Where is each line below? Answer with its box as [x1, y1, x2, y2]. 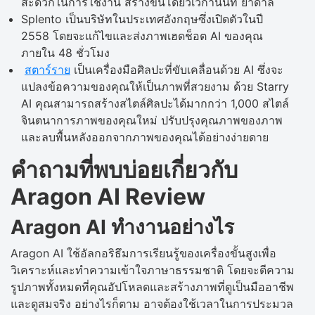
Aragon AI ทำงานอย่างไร [11, 214, 234, 239]
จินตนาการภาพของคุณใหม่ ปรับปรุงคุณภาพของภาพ [21, 112, 283, 127]
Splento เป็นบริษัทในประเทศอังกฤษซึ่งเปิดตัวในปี [21, 11, 263, 26]
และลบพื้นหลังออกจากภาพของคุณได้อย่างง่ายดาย [21, 129, 269, 144]
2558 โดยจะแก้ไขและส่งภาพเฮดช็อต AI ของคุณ [21, 28, 263, 43]
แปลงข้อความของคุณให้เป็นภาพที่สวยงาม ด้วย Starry [21, 79, 289, 94]
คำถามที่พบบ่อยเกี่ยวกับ [11, 155, 238, 184]
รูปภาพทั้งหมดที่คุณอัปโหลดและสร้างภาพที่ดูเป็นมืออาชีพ [11, 279, 294, 294]
